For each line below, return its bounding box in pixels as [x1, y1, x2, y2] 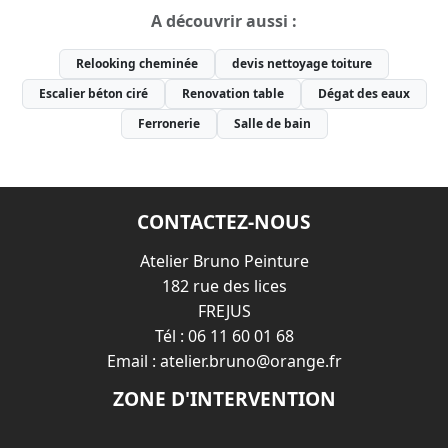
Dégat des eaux [317, 85, 410, 102]
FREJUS [197, 299, 251, 322]
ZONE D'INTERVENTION [112, 384, 336, 412]
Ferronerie [137, 115, 200, 132]
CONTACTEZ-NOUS [137, 207, 311, 235]
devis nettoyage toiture [232, 55, 372, 72]
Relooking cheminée [76, 55, 198, 72]
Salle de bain [233, 115, 311, 132]
